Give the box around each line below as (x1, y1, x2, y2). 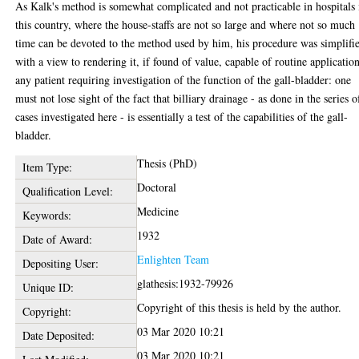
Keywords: (22, 208, 71, 223)
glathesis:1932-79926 (137, 276, 234, 291)
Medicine (137, 204, 179, 219)
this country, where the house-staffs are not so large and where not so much (15, 17, 356, 32)
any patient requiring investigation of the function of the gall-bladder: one (15, 72, 352, 87)
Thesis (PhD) (137, 155, 198, 171)
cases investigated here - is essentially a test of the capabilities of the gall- (15, 109, 349, 124)
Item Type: (22, 159, 72, 175)
